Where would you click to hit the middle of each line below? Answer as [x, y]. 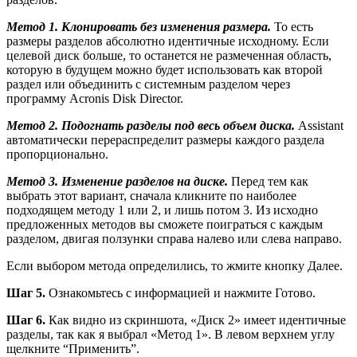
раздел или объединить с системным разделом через [148, 84]
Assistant [319, 126]
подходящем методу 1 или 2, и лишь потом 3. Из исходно [162, 210]
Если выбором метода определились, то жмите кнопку [157, 266]
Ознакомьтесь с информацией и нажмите [160, 293]
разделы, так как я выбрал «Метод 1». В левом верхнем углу [171, 335]
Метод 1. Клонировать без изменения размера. [139, 27]
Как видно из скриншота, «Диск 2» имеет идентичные [196, 320]
